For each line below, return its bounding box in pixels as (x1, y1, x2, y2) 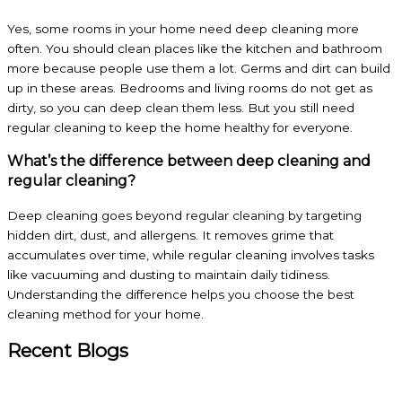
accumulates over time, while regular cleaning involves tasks (7, 247, 374, 262)
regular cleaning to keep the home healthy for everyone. (7, 119, 353, 135)
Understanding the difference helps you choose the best (7, 286, 354, 301)
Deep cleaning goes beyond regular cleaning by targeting (7, 207, 362, 223)
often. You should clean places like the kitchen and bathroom (7, 40, 382, 56)
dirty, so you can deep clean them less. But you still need (7, 100, 354, 115)
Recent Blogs (7, 338, 128, 362)
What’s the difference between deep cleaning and (7, 152, 371, 170)
